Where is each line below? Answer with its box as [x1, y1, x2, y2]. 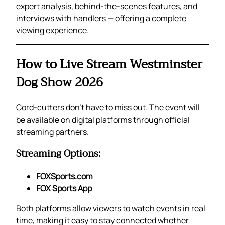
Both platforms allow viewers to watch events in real [16, 203, 205, 214]
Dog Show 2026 [16, 71, 103, 93]
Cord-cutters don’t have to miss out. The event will [16, 101, 200, 113]
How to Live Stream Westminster [16, 53, 202, 75]
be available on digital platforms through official [16, 114, 190, 125]
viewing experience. [16, 24, 89, 36]
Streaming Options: [16, 146, 101, 162]
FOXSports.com [36, 171, 93, 182]
